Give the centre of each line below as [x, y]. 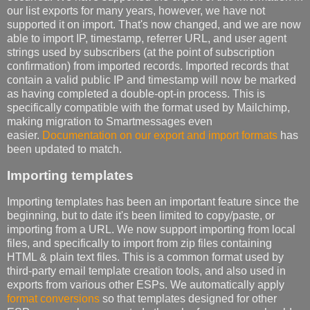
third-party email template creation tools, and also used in [146, 271]
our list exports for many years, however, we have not [136, 10]
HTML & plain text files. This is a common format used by [145, 257]
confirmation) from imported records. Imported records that [148, 66]
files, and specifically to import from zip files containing [139, 243]
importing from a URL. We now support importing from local [151, 229]
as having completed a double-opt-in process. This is [136, 93]
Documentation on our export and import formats [160, 135]
